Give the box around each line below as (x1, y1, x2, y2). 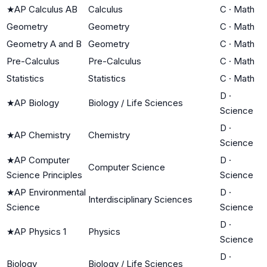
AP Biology (14, 97, 59, 108)
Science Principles (7, 169, 82, 181)
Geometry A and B (7, 38, 82, 49)
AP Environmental (14, 186, 86, 198)
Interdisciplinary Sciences (88, 193, 193, 205)
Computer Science (88, 161, 165, 173)
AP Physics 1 (14, 225, 66, 237)
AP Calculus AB (14, 3, 77, 15)
